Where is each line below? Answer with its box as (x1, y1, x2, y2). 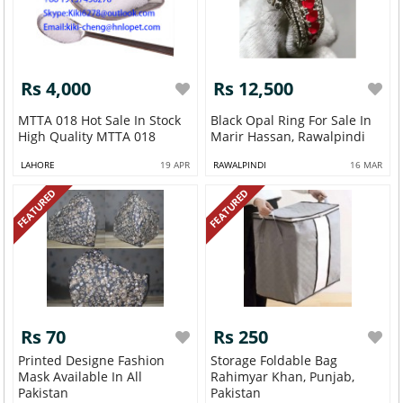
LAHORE (21, 158, 56, 172)
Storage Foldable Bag (210, 352, 338, 370)
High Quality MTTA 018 (18, 128, 157, 146)
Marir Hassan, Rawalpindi (210, 128, 366, 146)
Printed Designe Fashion (18, 352, 166, 370)
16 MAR (349, 158, 382, 172)
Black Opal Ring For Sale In (210, 112, 372, 130)
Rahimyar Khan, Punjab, (210, 368, 355, 386)
